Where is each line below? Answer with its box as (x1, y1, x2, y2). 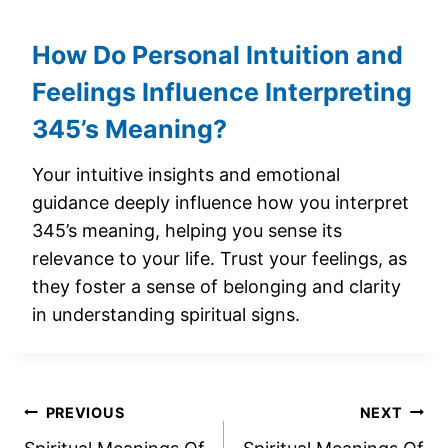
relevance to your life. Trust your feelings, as (32, 247, 407, 269)
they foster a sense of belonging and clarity (32, 275, 401, 297)
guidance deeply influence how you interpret (32, 191, 409, 213)
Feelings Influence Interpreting (32, 77, 412, 107)
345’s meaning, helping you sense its (32, 219, 342, 241)
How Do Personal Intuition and (32, 40, 403, 70)
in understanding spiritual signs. (32, 303, 300, 325)
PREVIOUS (45, 403, 125, 421)
